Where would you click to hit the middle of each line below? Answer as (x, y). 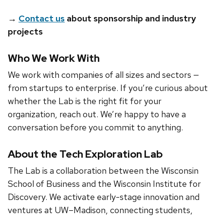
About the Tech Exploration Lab (85, 154)
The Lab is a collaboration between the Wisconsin (103, 170)
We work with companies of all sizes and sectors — (103, 74)
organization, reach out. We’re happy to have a (97, 114)
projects (25, 32)
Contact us (42, 18)
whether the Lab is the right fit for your (85, 101)
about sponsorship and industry (130, 18)
